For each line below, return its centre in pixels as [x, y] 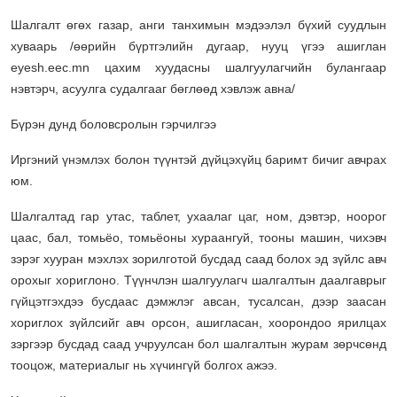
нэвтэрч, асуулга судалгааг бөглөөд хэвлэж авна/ [153, 88]
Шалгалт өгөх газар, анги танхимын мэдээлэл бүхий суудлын [198, 24]
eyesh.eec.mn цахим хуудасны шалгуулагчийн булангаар [198, 67]
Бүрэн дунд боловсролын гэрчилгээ [113, 124]
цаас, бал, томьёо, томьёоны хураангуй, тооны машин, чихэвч [198, 237]
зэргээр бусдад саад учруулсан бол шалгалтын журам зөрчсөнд [198, 343]
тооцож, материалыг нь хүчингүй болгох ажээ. [144, 365]
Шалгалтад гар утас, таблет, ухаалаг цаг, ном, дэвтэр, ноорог [198, 216]
